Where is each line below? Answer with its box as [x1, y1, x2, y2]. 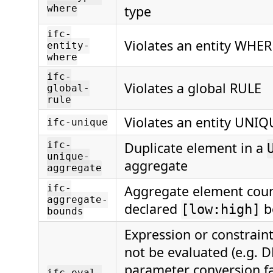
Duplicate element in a [124, 139, 267, 157]
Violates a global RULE [124, 79, 261, 97]
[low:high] [181, 202, 260, 218]
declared [124, 200, 181, 218]
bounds [47, 205, 83, 218]
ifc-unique [47, 116, 108, 129]
